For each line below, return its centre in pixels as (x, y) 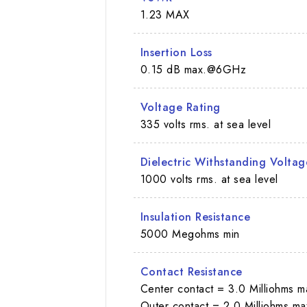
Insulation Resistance (195, 217)
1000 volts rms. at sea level (209, 179)
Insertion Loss (176, 52)
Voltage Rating (180, 107)
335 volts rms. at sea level (206, 124)
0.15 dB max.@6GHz (193, 69)
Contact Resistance (191, 271)
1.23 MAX (165, 14)
